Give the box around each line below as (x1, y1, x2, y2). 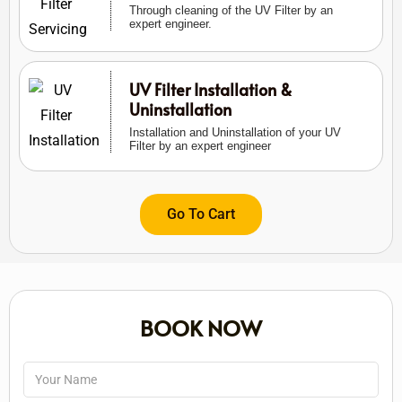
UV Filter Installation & (128, 77, 292, 100)
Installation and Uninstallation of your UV (128, 125, 341, 139)
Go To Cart (167, 205, 235, 223)
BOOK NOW (140, 312, 262, 343)
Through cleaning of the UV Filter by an (128, 4, 333, 18)
